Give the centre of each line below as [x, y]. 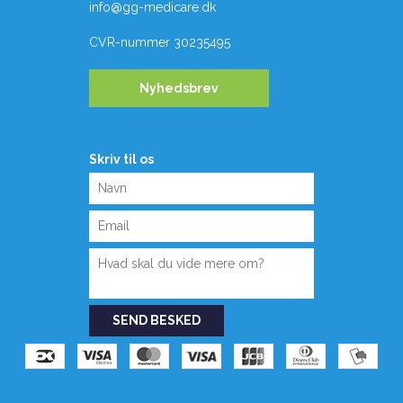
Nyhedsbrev [179, 89]
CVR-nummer [130, 43]
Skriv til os [121, 160]
